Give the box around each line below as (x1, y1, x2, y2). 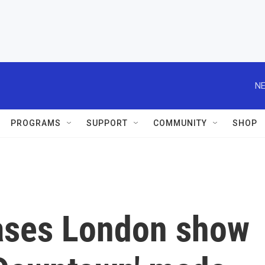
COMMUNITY (153, 118, 207, 128)
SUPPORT (86, 118, 128, 128)
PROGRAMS (11, 118, 61, 128)
